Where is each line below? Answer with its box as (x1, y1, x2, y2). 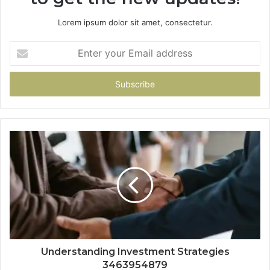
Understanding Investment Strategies (40, 245, 230, 257)
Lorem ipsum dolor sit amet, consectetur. (57, 17, 213, 27)
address (9, 79, 39, 89)
